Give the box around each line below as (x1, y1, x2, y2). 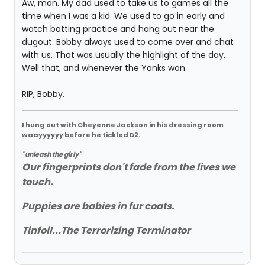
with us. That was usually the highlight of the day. (22, 49, 225, 61)
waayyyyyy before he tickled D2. (22, 130, 140, 140)
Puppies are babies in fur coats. (22, 199, 174, 213)
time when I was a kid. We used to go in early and (22, 10, 225, 22)
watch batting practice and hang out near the (22, 23, 214, 35)
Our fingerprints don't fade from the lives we (22, 160, 235, 174)
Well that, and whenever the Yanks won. (22, 62, 187, 74)
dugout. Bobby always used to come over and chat (22, 36, 234, 48)
